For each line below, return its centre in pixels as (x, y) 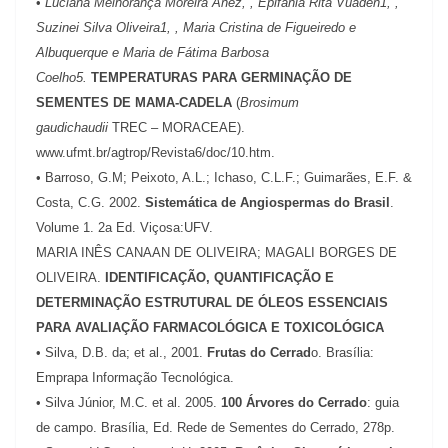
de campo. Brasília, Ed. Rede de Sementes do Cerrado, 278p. (215, 427)
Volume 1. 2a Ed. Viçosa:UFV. (124, 227)
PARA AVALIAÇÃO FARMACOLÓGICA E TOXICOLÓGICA (212, 327)
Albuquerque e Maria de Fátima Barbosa (152, 52)
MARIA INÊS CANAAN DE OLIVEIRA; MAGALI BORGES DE (216, 252)
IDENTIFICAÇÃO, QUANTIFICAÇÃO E (219, 277)
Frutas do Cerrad (259, 352)
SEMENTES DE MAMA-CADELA (134, 102)
